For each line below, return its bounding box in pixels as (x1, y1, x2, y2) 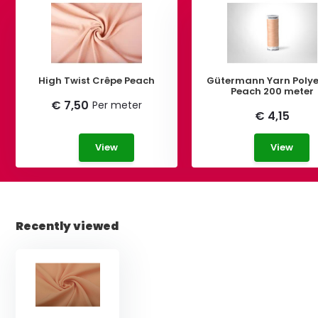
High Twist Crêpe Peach (38, 73, 155, 87)
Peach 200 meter (231, 84, 314, 98)
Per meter (92, 97, 143, 112)
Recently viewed (16, 217, 119, 234)
